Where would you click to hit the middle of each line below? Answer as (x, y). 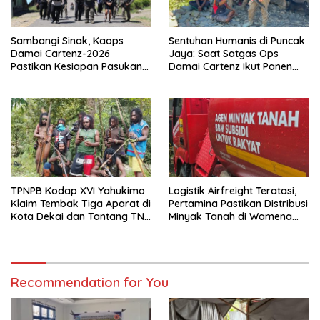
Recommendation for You (90, 282)
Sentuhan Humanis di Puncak (237, 40)
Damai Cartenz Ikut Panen (230, 66)
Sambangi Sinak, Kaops (67, 40)
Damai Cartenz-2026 (60, 53)
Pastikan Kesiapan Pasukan (76, 66)
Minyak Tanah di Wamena (230, 216)
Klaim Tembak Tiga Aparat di (81, 203)
